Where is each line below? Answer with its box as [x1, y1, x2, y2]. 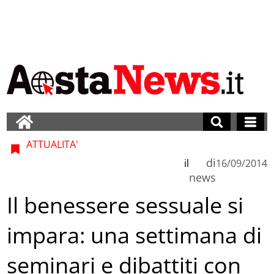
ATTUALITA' [24, 137, 79, 151]
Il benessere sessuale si [7, 190, 244, 221]
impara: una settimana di [7, 220, 262, 251]
